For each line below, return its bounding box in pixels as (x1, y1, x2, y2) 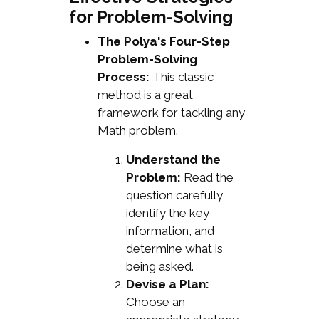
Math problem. (97, 123, 178, 138)
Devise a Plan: (125, 277, 209, 292)
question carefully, (125, 188, 225, 203)
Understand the (125, 152, 221, 167)
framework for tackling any (97, 105, 245, 120)
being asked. (125, 259, 194, 274)
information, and (125, 224, 214, 239)
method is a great (97, 88, 193, 103)
